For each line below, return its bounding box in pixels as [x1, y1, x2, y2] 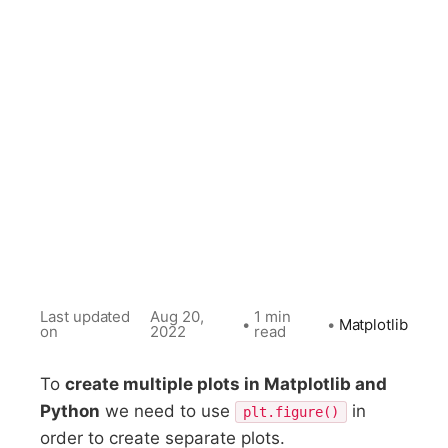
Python [40, 401, 101, 421]
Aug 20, [150, 307, 204, 326]
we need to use [100, 401, 236, 421]
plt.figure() [243, 404, 340, 420]
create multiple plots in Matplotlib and [65, 374, 388, 394]
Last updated [40, 307, 131, 326]
